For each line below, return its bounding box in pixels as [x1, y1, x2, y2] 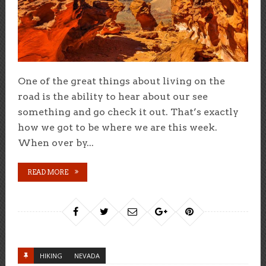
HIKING [39, 251, 62, 261]
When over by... [17, 137, 94, 149]
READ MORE [27, 168, 68, 177]
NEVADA [74, 251, 100, 261]
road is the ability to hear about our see [17, 91, 208, 103]
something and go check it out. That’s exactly [17, 106, 239, 118]
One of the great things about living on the [17, 75, 225, 87]
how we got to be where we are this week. [17, 122, 217, 134]
